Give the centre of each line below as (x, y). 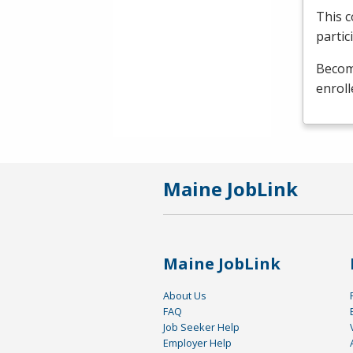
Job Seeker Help (201, 327)
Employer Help (197, 343)
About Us (185, 296)
